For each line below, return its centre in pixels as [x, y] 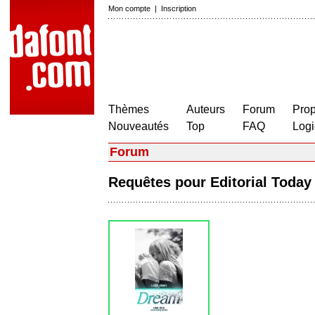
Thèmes [129, 109]
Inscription [179, 8]
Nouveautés [139, 126]
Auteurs [206, 109]
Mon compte [129, 8]
